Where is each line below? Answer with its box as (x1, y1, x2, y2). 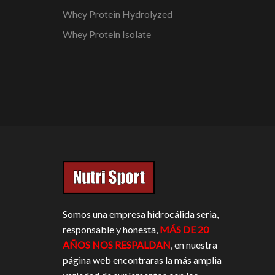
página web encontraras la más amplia (63, 254, 222, 266)
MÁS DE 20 (160, 223, 209, 236)
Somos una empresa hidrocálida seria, (63, 208, 219, 220)
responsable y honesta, (63, 223, 160, 236)
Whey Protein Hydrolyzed (63, 8, 172, 20)
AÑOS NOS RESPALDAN (63, 239, 171, 251)
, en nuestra (171, 239, 217, 251)
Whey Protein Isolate (63, 28, 151, 41)
